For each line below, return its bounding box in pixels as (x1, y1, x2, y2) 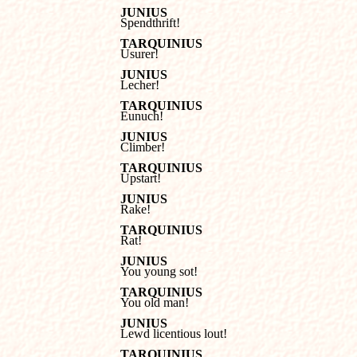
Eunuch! (120, 109, 163, 123)
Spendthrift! (120, 16, 180, 29)
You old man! (120, 296, 189, 309)
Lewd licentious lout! (120, 327, 227, 340)
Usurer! (120, 47, 159, 61)
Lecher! (120, 78, 159, 92)
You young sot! (120, 265, 198, 278)
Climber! (120, 140, 165, 154)
